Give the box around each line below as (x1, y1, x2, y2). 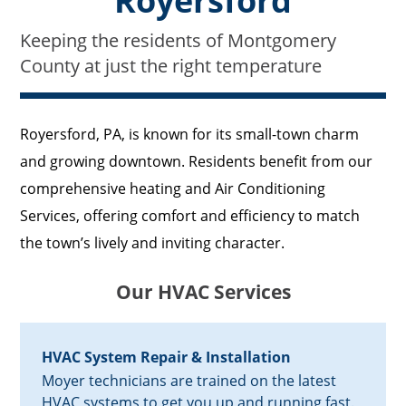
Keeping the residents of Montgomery (20, 28, 337, 53)
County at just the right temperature (20, 53, 323, 79)
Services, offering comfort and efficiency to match (20, 206, 361, 227)
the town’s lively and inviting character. (20, 233, 285, 254)
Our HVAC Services (115, 279, 291, 305)
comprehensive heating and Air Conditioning (20, 179, 326, 199)
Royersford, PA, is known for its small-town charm (20, 124, 360, 145)
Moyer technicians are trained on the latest (42, 371, 337, 391)
